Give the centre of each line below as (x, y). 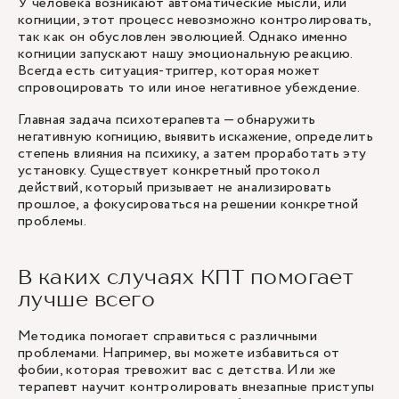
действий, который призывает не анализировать (175, 187)
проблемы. (52, 221)
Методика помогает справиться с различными (168, 336)
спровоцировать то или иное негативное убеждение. (189, 88)
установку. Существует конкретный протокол (169, 171)
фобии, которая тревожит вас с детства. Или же (177, 370)
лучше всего (87, 299)
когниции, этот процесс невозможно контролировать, (195, 20)
